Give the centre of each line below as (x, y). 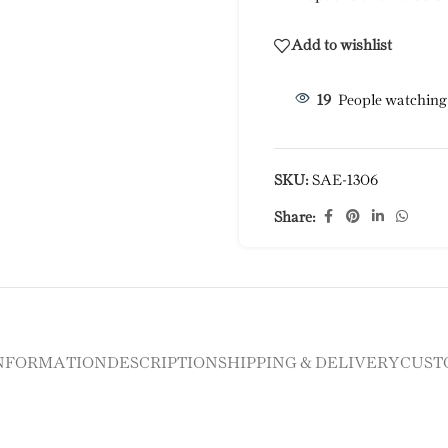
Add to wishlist (341, 45)
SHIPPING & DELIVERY (309, 363)
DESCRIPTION (162, 363)
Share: (295, 217)
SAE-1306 (345, 181)
